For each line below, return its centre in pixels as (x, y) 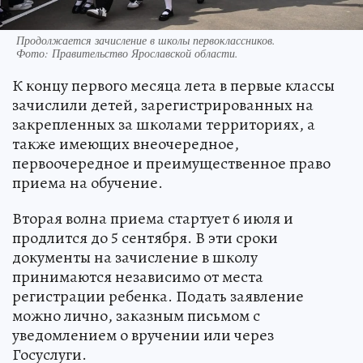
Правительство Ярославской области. (145, 53)
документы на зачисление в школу (135, 258)
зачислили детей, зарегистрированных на (163, 105)
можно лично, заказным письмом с (136, 316)
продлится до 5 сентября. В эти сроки (145, 238)
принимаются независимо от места (138, 277)
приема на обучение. (88, 183)
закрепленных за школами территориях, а (164, 125)
